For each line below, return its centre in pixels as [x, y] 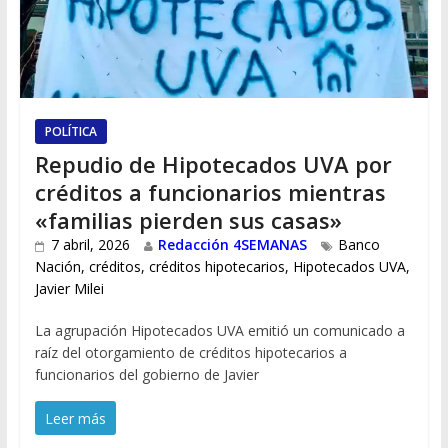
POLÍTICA [70, 132]
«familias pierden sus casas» [188, 220]
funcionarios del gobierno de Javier [146, 375]
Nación [57, 267]
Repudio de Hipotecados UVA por [213, 164]
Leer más [75, 419]
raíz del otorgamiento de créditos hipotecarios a [190, 353]
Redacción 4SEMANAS [232, 245]
